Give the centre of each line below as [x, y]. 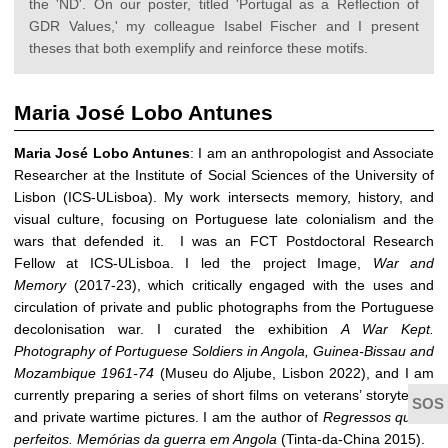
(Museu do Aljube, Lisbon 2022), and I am [294, 372]
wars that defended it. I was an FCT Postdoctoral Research [224, 240]
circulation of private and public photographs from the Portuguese [224, 306]
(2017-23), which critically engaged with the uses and [250, 284]
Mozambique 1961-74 [84, 372]
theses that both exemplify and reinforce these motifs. [198, 48]
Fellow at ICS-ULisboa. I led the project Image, [193, 262]
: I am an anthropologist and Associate [312, 152]
